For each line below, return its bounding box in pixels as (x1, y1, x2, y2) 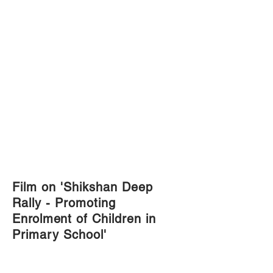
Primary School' (12, 227, 107, 242)
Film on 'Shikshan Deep (12, 180, 153, 194)
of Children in (72, 211, 156, 226)
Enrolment (12, 211, 72, 226)
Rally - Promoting (12, 196, 116, 210)
